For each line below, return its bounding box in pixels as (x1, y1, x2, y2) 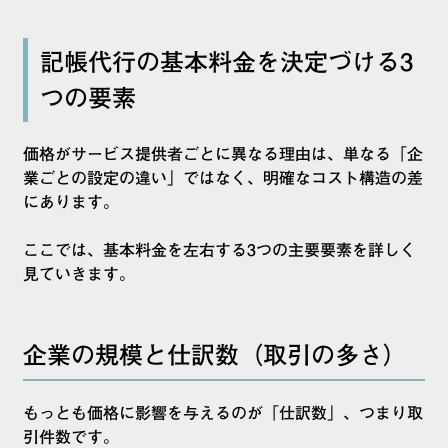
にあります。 (23, 194, 119, 211)
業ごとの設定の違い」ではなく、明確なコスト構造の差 (23, 170, 423, 187)
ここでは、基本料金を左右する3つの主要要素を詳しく (23, 242, 416, 259)
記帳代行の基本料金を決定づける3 (40, 50, 413, 75)
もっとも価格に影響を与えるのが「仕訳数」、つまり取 (23, 405, 423, 422)
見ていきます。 (23, 266, 135, 283)
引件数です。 (23, 429, 119, 446)
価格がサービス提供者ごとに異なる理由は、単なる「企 (23, 146, 423, 163)
